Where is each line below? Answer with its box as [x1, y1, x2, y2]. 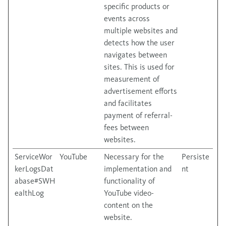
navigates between [104, 50, 167, 60]
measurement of [104, 74, 159, 84]
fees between [104, 123, 149, 132]
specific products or [104, 2, 169, 11]
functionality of [104, 176, 155, 186]
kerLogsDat [15, 164, 53, 174]
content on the [104, 200, 153, 210]
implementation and [104, 164, 172, 174]
